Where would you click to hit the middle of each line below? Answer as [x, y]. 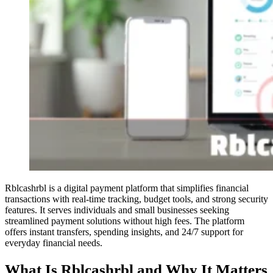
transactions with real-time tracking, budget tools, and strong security [136, 199]
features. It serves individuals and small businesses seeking [117, 210]
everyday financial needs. [54, 243]
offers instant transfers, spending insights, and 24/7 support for [124, 232]
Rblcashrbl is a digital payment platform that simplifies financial [127, 188]
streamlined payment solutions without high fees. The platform [125, 221]
